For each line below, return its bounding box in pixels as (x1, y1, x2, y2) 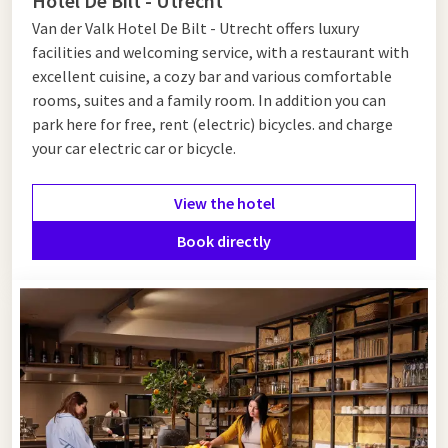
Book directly (177, 230, 271, 251)
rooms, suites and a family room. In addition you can (32, 89, 386, 110)
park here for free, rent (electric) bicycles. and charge (32, 113, 393, 134)
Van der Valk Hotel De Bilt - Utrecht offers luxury (32, 17, 359, 38)
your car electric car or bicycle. (32, 137, 236, 158)
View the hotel (173, 192, 275, 213)
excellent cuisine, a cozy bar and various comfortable (32, 65, 392, 86)
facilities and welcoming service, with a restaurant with (32, 41, 409, 62)
